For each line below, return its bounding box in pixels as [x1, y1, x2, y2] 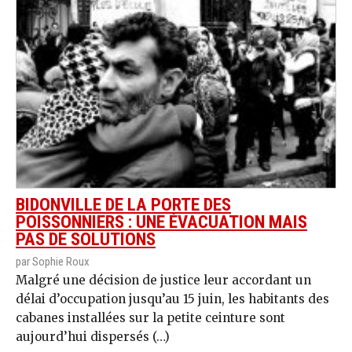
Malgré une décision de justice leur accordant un [16, 272, 311, 288]
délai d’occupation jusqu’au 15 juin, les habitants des [16, 291, 329, 306]
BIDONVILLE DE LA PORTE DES [16, 193, 231, 215]
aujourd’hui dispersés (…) [16, 328, 170, 344]
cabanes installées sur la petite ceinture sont [16, 310, 285, 325]
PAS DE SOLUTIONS [16, 228, 156, 250]
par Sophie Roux [16, 254, 90, 269]
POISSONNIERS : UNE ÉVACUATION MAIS [16, 211, 307, 233]
